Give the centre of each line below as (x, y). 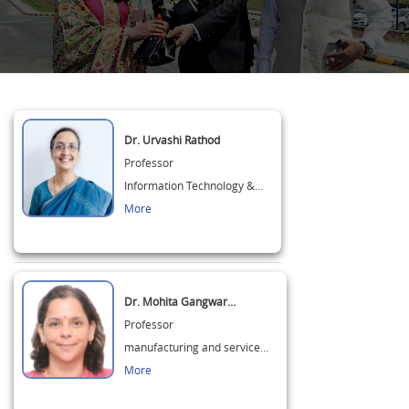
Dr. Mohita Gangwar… (180, 301)
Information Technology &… (194, 185)
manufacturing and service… (196, 347)
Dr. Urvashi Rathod (172, 140)
